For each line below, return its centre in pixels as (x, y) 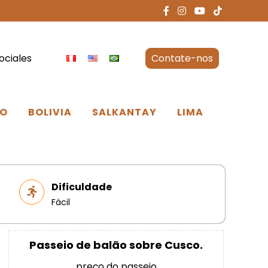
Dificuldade (82, 187)
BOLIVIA (50, 112)
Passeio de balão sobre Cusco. (116, 245)
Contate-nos (182, 58)
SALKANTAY (124, 112)
